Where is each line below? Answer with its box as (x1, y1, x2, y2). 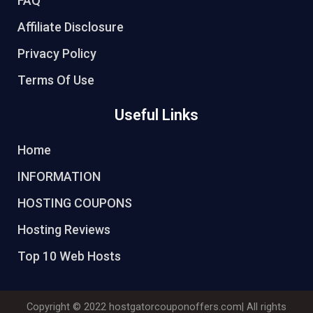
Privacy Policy (17, 45, 96, 61)
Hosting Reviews (17, 221, 110, 237)
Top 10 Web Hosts (17, 248, 121, 263)
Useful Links (115, 105, 198, 124)
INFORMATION (17, 168, 101, 184)
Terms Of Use (17, 72, 94, 87)
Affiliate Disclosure (17, 19, 124, 34)
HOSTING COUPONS (17, 195, 132, 210)
